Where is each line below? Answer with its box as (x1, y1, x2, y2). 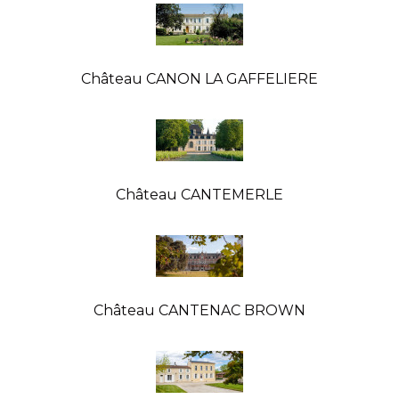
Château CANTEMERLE (116, 185, 283, 203)
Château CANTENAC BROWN (94, 301, 305, 319)
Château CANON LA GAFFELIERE (81, 69, 318, 87)
